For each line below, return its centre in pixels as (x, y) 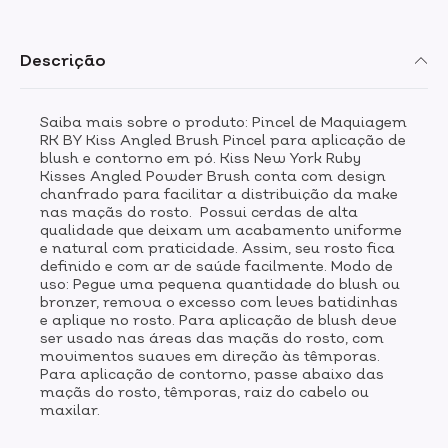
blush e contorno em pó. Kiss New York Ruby (200, 157)
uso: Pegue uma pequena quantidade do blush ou (220, 283)
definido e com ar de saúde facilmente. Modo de (216, 265)
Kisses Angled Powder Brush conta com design (213, 175)
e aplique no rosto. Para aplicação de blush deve (218, 319)
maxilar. (70, 409)
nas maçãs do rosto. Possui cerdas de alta (199, 211)
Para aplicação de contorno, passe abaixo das (212, 373)
